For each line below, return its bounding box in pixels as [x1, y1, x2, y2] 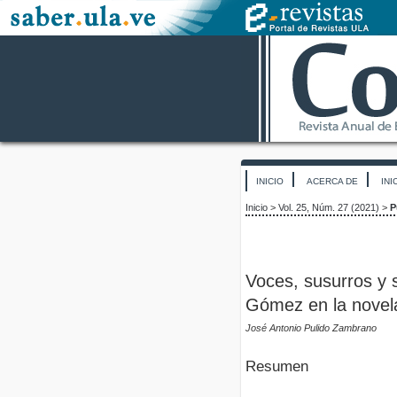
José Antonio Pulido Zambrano [245, 323, 377, 334]
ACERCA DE [307, 176, 358, 186]
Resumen [245, 357, 308, 375]
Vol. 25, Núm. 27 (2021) [278, 202, 379, 214]
